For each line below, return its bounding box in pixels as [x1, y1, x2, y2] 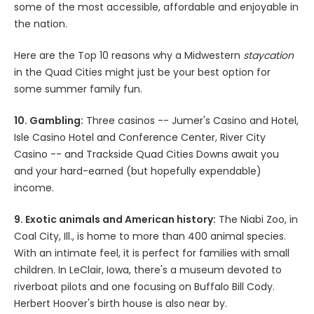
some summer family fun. [14, 81, 142, 96]
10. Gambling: [14, 113, 83, 128]
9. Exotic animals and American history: [14, 212, 216, 226]
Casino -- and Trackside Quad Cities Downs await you [14, 146, 279, 161]
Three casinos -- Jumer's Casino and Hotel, [83, 113, 299, 128]
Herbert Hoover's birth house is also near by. [14, 296, 227, 310]
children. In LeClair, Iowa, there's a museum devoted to [14, 262, 282, 277]
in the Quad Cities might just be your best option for [14, 64, 271, 79]
